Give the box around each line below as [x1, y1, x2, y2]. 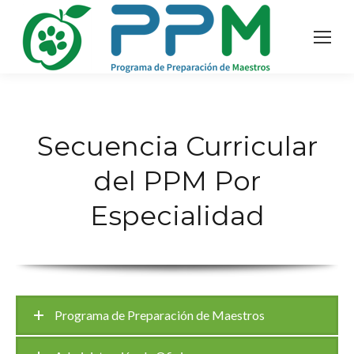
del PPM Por [93, 164, 261, 198]
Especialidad [89, 199, 265, 232]
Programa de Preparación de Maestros [55, 307, 265, 322]
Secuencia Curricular [36, 130, 318, 163]
